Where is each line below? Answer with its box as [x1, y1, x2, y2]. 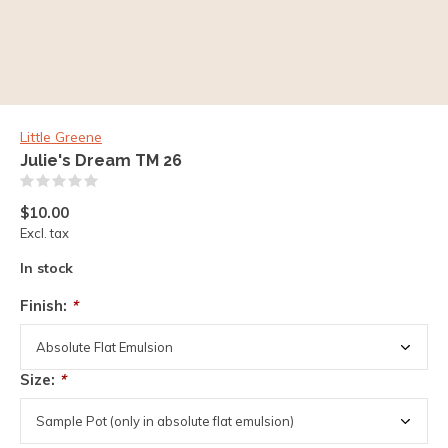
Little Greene [20, 128, 102, 146]
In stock [20, 259, 73, 277]
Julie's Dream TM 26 [20, 151, 182, 170]
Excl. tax [20, 225, 69, 241]
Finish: [20, 296, 71, 315]
